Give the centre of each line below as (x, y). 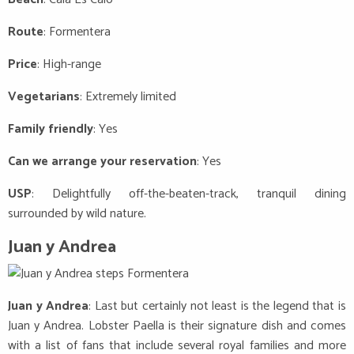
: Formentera (77, 32)
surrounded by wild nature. (77, 213)
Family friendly (51, 129)
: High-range (69, 64)
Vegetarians (44, 96)
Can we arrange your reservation (102, 161)
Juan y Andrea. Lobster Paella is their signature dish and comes (177, 326)
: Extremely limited (128, 96)
